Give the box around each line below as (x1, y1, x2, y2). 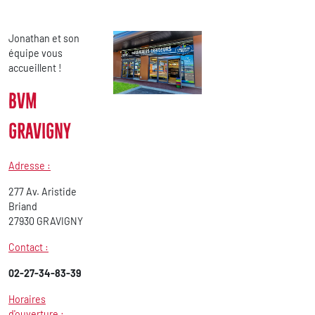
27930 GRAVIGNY (8, 215, 83, 227)
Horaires (8, 293, 46, 305)
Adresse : (8, 160, 51, 172)
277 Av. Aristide (8, 186, 77, 198)
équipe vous (8, 47, 63, 59)
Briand (8, 200, 37, 212)
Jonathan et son (8, 32, 79, 44)
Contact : (8, 241, 49, 253)
